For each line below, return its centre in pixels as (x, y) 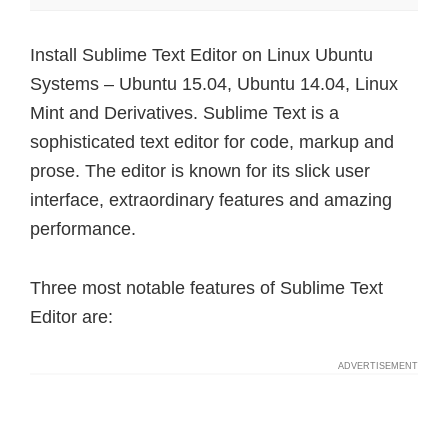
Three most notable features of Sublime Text (206, 288)
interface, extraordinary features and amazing (211, 200)
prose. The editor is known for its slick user (200, 171)
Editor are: (71, 317)
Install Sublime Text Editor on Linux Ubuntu (201, 55)
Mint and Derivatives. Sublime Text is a (184, 113)
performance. (83, 229)
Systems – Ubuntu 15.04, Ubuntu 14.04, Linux (214, 84)
